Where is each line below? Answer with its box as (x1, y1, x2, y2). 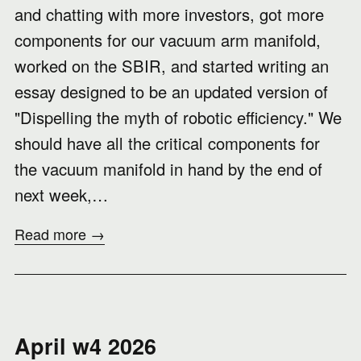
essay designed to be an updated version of (15, 80, 328, 103)
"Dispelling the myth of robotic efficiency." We (15, 106, 342, 129)
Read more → (15, 223, 105, 244)
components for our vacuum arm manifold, (15, 28, 321, 52)
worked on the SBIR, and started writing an (15, 54, 329, 77)
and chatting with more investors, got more (15, 2, 324, 26)
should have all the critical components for (15, 131, 320, 155)
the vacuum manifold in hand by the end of (15, 157, 322, 180)
